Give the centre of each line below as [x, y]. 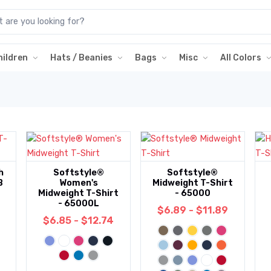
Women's [78, 183]
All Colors [241, 58]
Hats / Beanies [81, 58]
